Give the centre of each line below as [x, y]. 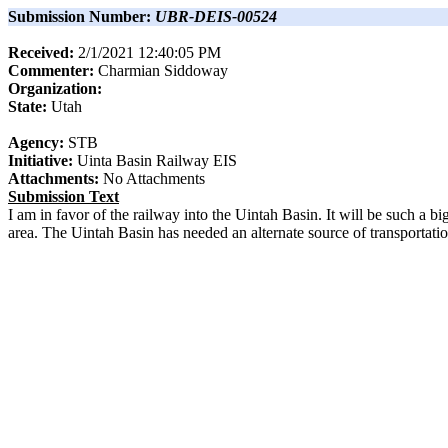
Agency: [38, 142]
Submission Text [63, 196]
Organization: [55, 88]
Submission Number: [81, 16]
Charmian [129, 70]
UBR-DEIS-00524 [216, 16]
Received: [41, 52]
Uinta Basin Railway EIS [157, 160]
